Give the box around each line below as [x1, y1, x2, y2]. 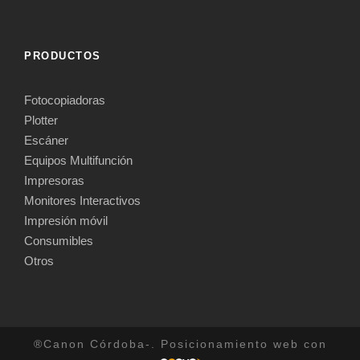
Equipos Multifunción [24, 153, 133, 167]
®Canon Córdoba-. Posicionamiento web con [33, 337, 327, 350]
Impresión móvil [24, 213, 108, 227]
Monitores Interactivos [24, 193, 141, 207]
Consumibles [24, 233, 93, 247]
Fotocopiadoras [24, 92, 105, 107]
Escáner [24, 133, 68, 147]
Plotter [24, 112, 58, 127]
